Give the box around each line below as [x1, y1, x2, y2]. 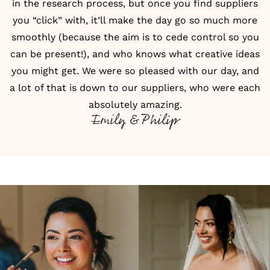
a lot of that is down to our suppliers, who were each [10, 82, 260, 93]
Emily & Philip [92, 109, 178, 131]
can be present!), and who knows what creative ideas [10, 48, 260, 60]
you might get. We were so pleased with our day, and [11, 65, 259, 77]
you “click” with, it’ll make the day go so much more [13, 14, 257, 26]
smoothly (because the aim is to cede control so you [11, 31, 259, 43]
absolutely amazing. [88, 99, 182, 110]
